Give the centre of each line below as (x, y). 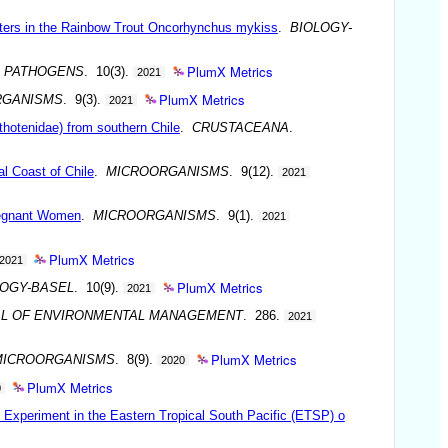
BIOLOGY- (320, 27)
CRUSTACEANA (240, 127)
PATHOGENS (43, 71)
